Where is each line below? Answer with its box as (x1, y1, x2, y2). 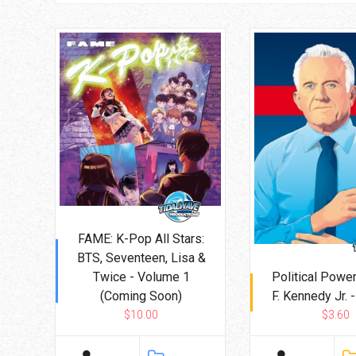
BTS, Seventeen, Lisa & (76, 250, 206, 266)
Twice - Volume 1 (92, 269, 190, 285)
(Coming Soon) (100, 288, 182, 304)
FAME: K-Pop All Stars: (78, 231, 204, 247)
